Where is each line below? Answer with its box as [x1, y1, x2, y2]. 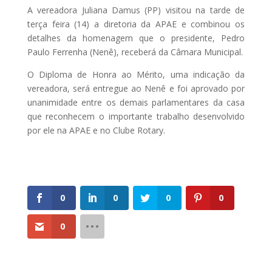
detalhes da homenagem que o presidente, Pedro [27, 32, 245, 44]
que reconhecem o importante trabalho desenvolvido [27, 110, 245, 123]
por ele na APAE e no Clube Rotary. [27, 124, 165, 137]
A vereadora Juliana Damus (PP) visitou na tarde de [27, 4, 245, 16]
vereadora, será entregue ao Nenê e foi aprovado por [27, 83, 245, 95]
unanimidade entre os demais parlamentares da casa [27, 97, 245, 109]
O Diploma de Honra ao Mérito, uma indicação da [27, 69, 245, 81]
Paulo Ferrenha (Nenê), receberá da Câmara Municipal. [27, 46, 243, 58]
